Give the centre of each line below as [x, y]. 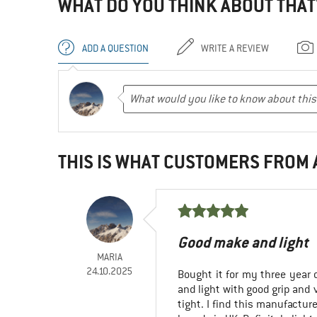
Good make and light [243, 242]
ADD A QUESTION [115, 48]
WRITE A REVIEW [235, 48]
